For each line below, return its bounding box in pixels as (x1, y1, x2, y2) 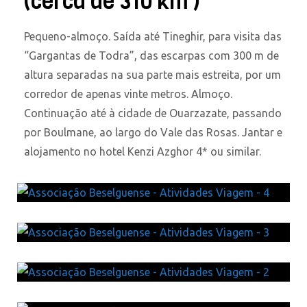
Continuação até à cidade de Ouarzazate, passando (24, 106, 282, 119)
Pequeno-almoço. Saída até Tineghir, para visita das (24, 29, 282, 42)
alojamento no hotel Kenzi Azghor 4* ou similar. (24, 145, 261, 158)
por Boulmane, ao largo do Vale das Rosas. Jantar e (24, 125, 282, 138)
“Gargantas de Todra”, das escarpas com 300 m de (24, 49, 279, 62)
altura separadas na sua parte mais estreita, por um (24, 68, 281, 81)
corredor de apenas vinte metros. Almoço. (24, 87, 232, 100)
